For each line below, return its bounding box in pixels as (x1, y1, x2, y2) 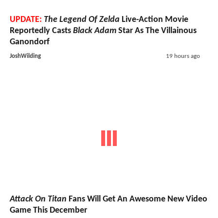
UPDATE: (10, 15, 42, 25)
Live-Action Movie (120, 15, 188, 25)
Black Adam (73, 26, 116, 36)
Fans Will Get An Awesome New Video (67, 194, 207, 204)
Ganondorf (10, 37, 50, 47)
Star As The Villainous (116, 26, 197, 36)
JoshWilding (10, 53, 41, 60)
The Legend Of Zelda (44, 15, 120, 25)
